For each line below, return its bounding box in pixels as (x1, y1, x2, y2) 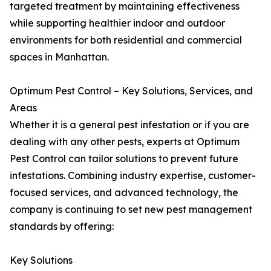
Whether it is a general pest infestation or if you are (10, 119, 249, 131)
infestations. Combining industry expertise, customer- (10, 169, 256, 182)
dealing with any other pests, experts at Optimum (10, 135, 240, 148)
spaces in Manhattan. (10, 51, 109, 64)
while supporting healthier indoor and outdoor (10, 17, 225, 30)
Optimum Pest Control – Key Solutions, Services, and (10, 85, 253, 97)
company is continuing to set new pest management (10, 203, 252, 216)
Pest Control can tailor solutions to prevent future (10, 152, 238, 165)
